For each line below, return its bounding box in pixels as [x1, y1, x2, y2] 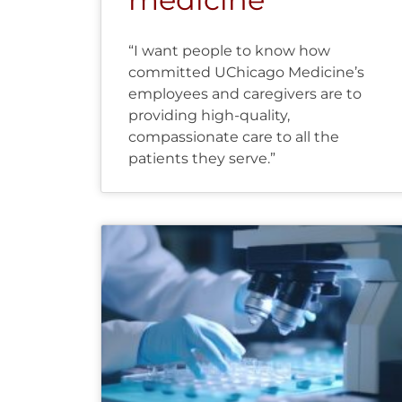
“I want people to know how [128, 41, 330, 59]
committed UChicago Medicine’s [128, 63, 364, 81]
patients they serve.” [128, 149, 275, 167]
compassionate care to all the [128, 127, 339, 145]
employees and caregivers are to [128, 84, 362, 102]
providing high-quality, [128, 106, 290, 124]
